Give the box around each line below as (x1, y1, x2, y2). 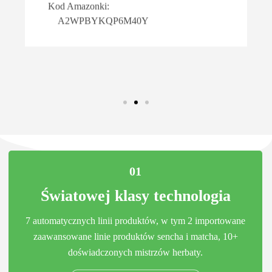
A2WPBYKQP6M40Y (42, 14, 149, 25)
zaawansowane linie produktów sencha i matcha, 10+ (33, 231, 238, 242)
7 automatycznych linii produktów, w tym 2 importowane (25, 215, 245, 226)
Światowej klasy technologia (40, 186, 231, 205)
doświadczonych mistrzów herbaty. (68, 246, 203, 257)
